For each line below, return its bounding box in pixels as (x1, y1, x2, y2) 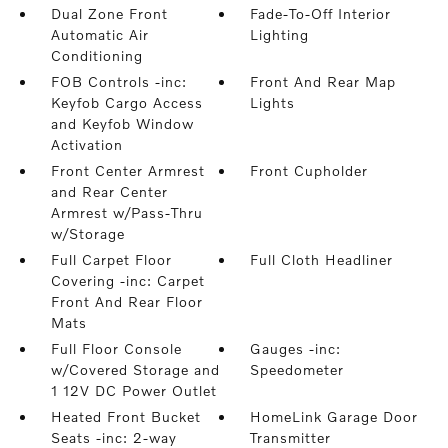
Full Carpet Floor (50, 251, 172, 268)
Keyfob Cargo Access (50, 94, 203, 111)
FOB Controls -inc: (50, 73, 187, 90)
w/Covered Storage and (50, 361, 220, 378)
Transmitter (250, 429, 332, 446)
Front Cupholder (250, 162, 369, 179)
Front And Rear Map (250, 73, 397, 90)
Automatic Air (50, 26, 149, 43)
